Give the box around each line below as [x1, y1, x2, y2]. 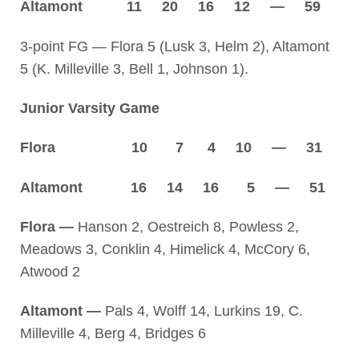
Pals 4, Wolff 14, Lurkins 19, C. [100, 303, 303, 320]
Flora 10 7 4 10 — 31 [19, 139, 322, 156]
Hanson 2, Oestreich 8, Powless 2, [73, 219, 299, 236]
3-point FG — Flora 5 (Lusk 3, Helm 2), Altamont [19, 38, 329, 54]
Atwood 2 [19, 264, 80, 280]
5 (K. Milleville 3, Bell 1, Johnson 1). [19, 60, 248, 77]
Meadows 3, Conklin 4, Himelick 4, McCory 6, [19, 241, 310, 258]
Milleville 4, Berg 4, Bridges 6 [19, 325, 206, 342]
